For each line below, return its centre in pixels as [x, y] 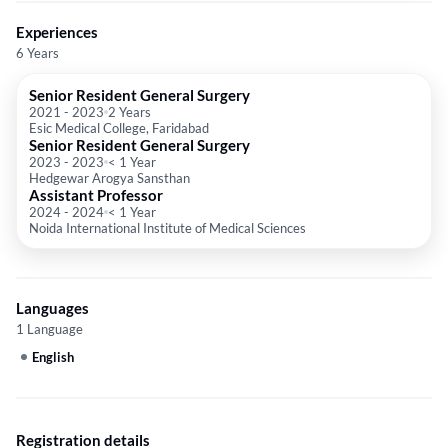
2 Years [129, 112]
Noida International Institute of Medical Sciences [167, 228]
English [53, 357]
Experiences [57, 32]
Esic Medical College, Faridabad [119, 128]
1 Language [49, 329]
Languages [52, 308]
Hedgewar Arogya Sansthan [109, 178]
